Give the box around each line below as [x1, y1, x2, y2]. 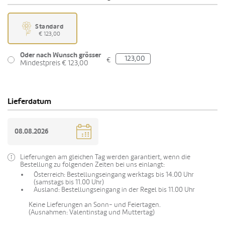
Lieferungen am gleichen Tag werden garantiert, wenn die [20, 153, 190, 162]
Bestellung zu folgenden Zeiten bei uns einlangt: [20, 160, 165, 169]
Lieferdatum [8, 96, 51, 107]
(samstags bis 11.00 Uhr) [34, 178, 104, 187]
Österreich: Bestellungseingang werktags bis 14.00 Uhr [34, 170, 194, 179]
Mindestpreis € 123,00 [20, 59, 88, 68]
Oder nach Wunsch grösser [20, 51, 101, 60]
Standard [35, 22, 64, 31]
